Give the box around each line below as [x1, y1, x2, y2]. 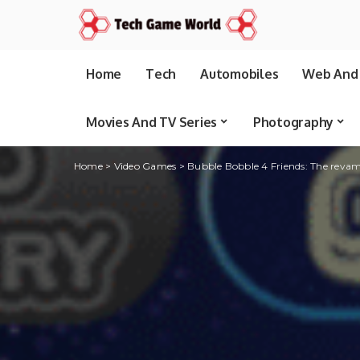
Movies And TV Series [86, 114, 217, 130]
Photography [252, 114, 333, 130]
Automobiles [200, 66, 279, 82]
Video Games [113, 160, 177, 172]
